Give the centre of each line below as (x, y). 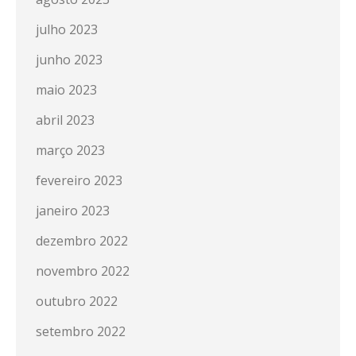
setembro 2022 (81, 331)
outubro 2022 (77, 301)
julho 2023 (67, 29)
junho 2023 (69, 60)
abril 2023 (65, 120)
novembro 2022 (83, 271)
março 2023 (70, 150)
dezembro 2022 (82, 241)
